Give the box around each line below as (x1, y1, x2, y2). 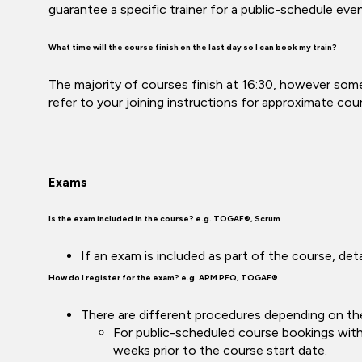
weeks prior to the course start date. (113, 343, 327, 358)
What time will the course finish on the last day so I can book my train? (48, 42, 337, 53)
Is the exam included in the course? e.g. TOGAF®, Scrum (48, 213, 280, 224)
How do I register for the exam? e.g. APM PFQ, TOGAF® (48, 272, 278, 283)
